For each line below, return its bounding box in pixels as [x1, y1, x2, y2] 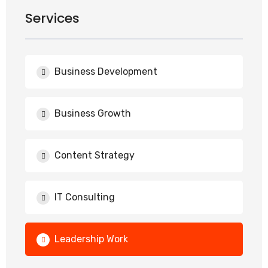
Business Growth [54, 108, 131, 119]
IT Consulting [54, 191, 115, 203]
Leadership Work [54, 233, 128, 245]
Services [25, 9, 80, 28]
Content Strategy [54, 150, 135, 161]
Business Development [54, 66, 157, 77]
